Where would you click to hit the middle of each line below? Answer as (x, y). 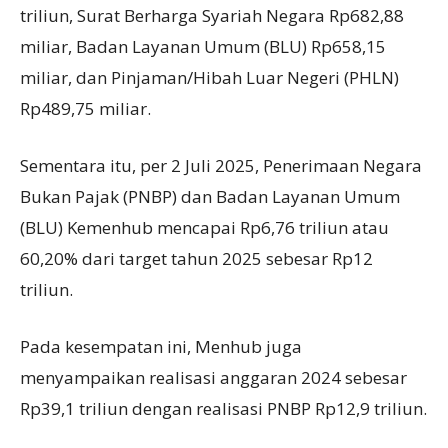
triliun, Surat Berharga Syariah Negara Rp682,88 (212, 16)
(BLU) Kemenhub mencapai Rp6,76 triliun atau (204, 228)
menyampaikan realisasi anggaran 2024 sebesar (213, 378)
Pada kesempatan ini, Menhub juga (161, 347)
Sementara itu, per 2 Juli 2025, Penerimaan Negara (221, 166)
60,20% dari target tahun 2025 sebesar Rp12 (196, 259)
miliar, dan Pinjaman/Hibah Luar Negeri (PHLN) (209, 78)
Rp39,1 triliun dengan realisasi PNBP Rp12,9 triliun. (223, 409)
